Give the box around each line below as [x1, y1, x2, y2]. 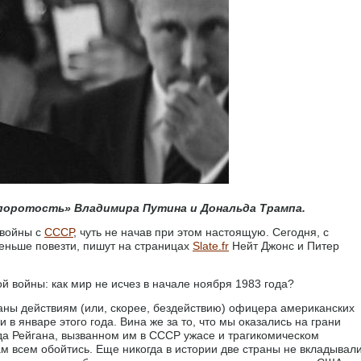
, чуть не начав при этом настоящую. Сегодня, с [73, 225, 329, 239]
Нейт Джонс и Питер [229, 239, 339, 252]
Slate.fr [193, 239, 229, 252]
